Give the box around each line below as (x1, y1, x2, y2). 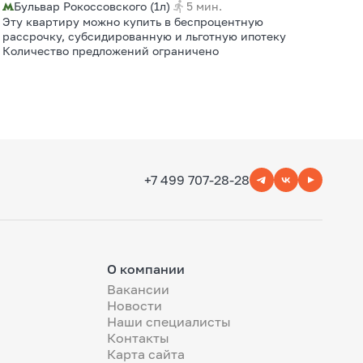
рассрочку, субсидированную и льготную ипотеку (2, 29, 287, 43)
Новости (107, 297, 162, 314)
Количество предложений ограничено (2, 44, 220, 58)
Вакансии (107, 281, 169, 297)
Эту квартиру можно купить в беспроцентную (2, 15, 264, 28)
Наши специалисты (107, 314, 231, 330)
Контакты (107, 330, 169, 346)
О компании (107, 261, 185, 277)
